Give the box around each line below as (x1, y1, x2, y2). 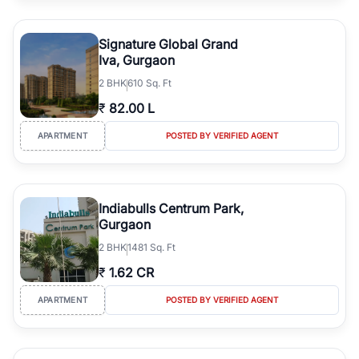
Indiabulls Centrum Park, (99, 200, 244, 216)
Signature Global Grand (99, 35, 238, 52)
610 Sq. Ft (127, 76, 171, 89)
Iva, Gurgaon (99, 51, 175, 68)
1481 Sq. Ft (127, 240, 175, 253)
